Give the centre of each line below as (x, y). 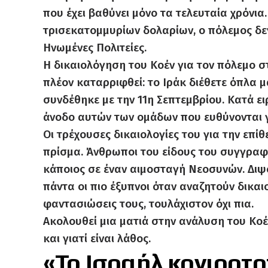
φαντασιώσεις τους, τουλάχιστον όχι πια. (148, 203)
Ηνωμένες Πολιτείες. (95, 47)
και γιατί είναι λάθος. (97, 238)
